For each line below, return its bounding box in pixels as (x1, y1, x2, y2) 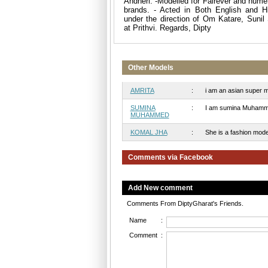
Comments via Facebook (127, 153, 213, 162)
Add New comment (127, 183, 193, 192)
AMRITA (130, 86, 154, 94)
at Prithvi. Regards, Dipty (124, 23, 211, 32)
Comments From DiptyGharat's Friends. (126, 199, 243, 207)
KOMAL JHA (130, 128, 167, 136)
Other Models (127, 63, 173, 72)
